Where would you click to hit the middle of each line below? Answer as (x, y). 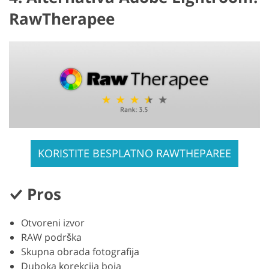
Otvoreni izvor (53, 223)
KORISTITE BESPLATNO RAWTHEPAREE (134, 153)
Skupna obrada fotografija (80, 252)
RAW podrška (51, 237)
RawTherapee (62, 19)
